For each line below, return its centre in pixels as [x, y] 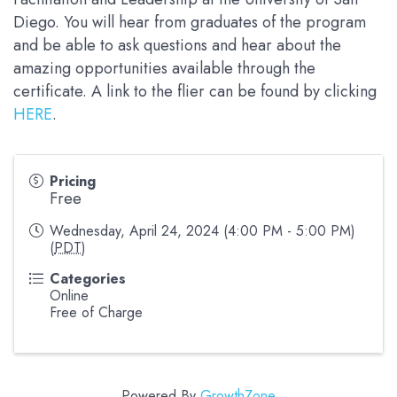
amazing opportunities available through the [164, 68]
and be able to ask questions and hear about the [177, 45]
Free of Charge [96, 312]
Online [69, 296]
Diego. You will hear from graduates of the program [190, 22]
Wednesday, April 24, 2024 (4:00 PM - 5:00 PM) [202, 231]
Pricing [73, 181]
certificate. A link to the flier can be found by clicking [195, 91]
